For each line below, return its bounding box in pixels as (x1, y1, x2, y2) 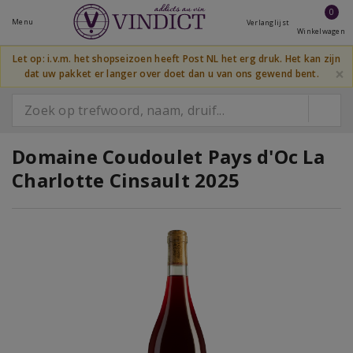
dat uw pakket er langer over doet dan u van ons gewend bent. (24, 67, 319, 80)
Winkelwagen (297, 26, 345, 36)
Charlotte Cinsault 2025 (12, 167, 240, 193)
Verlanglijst (246, 17, 290, 28)
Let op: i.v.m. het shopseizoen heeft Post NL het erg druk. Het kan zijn (13, 52, 340, 65)
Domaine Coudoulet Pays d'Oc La (12, 143, 325, 169)
